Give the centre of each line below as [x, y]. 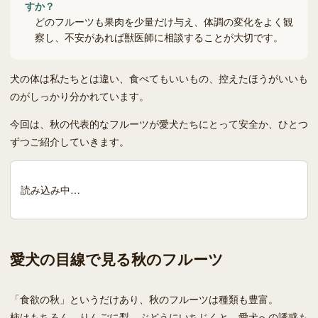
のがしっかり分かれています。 [79, 96]
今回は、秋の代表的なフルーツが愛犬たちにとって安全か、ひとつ [159, 124]
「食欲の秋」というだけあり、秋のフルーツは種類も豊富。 [144, 298]
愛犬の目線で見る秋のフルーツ [117, 259]
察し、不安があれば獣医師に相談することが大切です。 [159, 37]
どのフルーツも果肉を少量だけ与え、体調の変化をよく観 [164, 22]
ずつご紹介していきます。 [70, 142]
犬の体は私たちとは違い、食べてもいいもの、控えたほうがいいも [159, 78]
